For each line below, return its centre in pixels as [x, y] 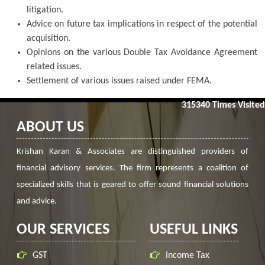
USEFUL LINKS [194, 230]
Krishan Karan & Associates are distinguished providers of [132, 152]
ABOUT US [50, 127]
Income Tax [187, 256]
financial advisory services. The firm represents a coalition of [132, 168]
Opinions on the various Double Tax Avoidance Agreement [142, 52]
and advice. [37, 201]
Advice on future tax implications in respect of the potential [142, 24]
